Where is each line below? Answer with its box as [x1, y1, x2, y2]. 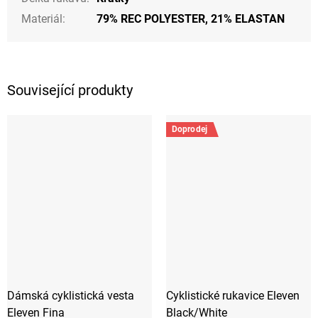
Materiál [21, 12, 62, 26]
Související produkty [7, 82, 133, 99]
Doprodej [172, 124, 207, 135]
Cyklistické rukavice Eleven [166, 289, 300, 303]
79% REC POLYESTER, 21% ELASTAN [97, 12, 285, 26]
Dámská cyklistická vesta [7, 289, 134, 303]
